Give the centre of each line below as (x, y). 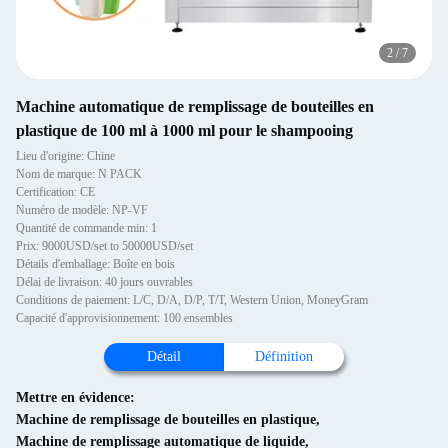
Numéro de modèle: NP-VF (82, 210)
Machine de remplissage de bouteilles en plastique (166, 419)
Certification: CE (55, 192)
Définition (284, 356)
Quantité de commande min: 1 (86, 228)
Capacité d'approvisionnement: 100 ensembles (124, 318)
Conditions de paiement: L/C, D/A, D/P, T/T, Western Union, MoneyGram (192, 300)
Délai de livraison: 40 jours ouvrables (104, 282)
